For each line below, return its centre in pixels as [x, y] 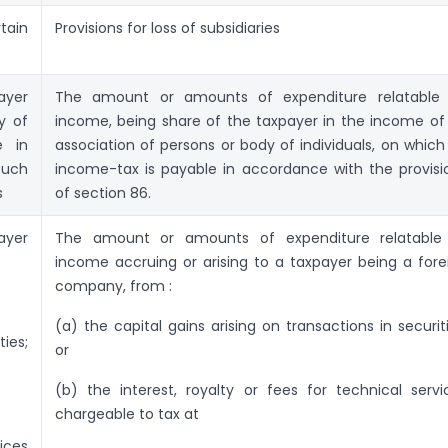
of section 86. [103, 193]
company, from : [113, 286]
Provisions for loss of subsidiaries [167, 28]
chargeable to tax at [127, 414]
